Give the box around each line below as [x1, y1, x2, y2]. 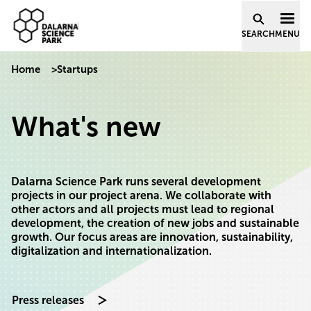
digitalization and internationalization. [11, 244, 212, 258]
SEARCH [242, 29, 275, 39]
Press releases [12, 294, 84, 307]
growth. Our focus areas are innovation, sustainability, [11, 230, 293, 244]
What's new [11, 110, 161, 143]
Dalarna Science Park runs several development [11, 175, 261, 188]
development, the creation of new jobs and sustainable [11, 217, 299, 230]
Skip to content [20, 16, 96, 29]
